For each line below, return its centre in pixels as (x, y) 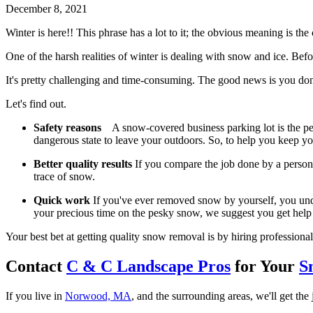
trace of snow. (64, 176)
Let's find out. (36, 103)
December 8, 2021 (46, 8)
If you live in (35, 296)
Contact (36, 266)
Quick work (62, 200)
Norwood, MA (98, 296)
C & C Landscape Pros (148, 266)
